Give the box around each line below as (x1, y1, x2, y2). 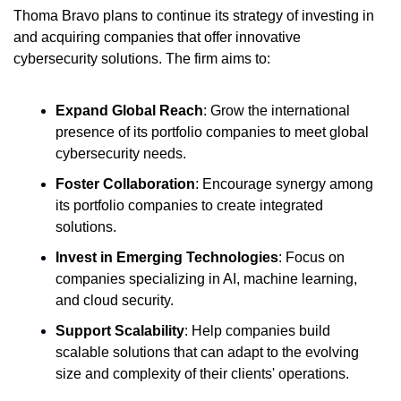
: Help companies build (184, 322, 330, 338)
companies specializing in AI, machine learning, (55, 270, 357, 286)
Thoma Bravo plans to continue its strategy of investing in (13, 7, 374, 23)
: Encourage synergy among (195, 175, 373, 192)
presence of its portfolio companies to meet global (55, 124, 369, 140)
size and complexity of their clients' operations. (55, 365, 349, 381)
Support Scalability (55, 322, 184, 338)
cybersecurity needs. (55, 145, 186, 161)
